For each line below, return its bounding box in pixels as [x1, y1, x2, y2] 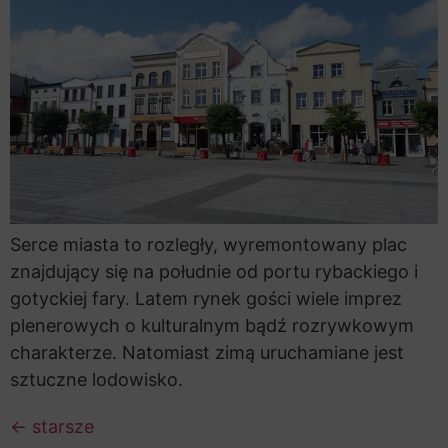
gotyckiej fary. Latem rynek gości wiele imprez [10, 287, 402, 309]
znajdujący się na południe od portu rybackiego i [10, 260, 418, 282]
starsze [27, 415, 94, 437]
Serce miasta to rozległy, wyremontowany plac [10, 233, 407, 255]
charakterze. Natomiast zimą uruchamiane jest [10, 341, 404, 363]
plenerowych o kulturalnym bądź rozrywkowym [10, 314, 414, 336]
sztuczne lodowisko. [10, 368, 183, 390]
